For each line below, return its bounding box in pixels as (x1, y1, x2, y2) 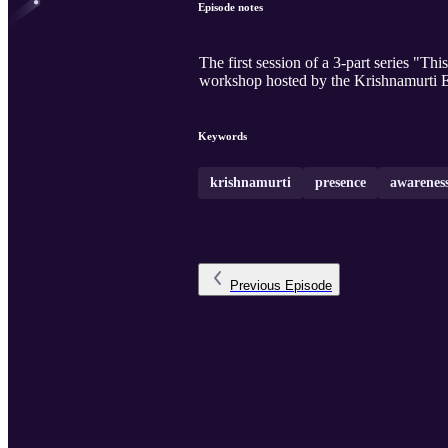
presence (315, 175, 366, 191)
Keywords (198, 130, 247, 143)
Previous (230, 278, 281, 294)
